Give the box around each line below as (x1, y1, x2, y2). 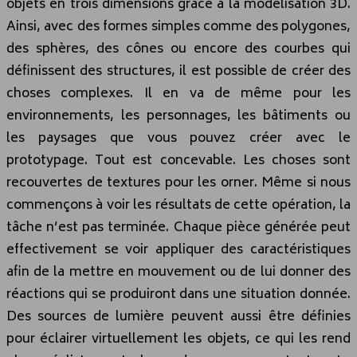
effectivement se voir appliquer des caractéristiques (6, 238, 351, 261)
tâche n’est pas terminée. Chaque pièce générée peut (6, 216, 351, 239)
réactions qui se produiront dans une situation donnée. (6, 283, 351, 306)
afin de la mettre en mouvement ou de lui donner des (6, 261, 351, 284)
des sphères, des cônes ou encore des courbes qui (6, 37, 351, 61)
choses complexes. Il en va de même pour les (6, 82, 351, 105)
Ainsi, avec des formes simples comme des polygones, (6, 15, 351, 38)
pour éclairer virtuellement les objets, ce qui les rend (6, 328, 351, 351)
